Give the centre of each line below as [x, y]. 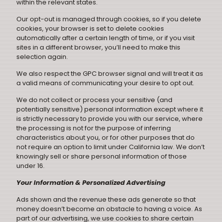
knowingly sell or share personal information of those [102, 156]
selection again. [42, 57]
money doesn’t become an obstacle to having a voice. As [109, 209]
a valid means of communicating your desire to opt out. [105, 83]
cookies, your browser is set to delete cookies [90, 28]
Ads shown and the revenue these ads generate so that [106, 199]
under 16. [30, 166]
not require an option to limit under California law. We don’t [111, 147]
